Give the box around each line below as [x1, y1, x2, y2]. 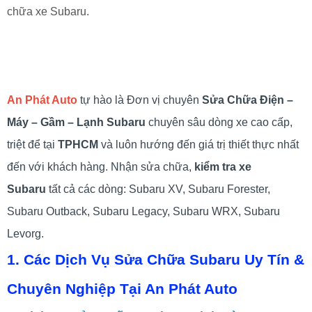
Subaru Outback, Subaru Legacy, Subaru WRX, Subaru [7, 205, 280, 217]
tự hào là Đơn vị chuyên [77, 93, 202, 106]
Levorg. [7, 227, 44, 240]
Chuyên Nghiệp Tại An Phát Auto [7, 280, 237, 297]
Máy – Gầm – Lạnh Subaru [7, 116, 146, 128]
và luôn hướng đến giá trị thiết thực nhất [98, 138, 299, 150]
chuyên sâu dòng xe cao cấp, [146, 116, 292, 128]
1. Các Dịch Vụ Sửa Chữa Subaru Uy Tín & [7, 251, 304, 267]
